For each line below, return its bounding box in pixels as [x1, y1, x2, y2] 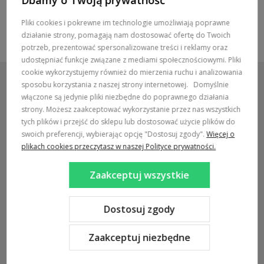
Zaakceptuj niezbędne [88, 230, 190, 244]
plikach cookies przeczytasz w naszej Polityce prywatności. [21, 141, 216, 151]
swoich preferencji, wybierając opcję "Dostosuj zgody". [21, 129, 205, 139]
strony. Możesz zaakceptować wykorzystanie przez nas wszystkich [21, 104, 241, 114]
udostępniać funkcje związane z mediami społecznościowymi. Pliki [21, 55, 242, 65]
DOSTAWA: [12, 194, 55, 205]
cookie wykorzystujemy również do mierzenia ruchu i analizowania [21, 67, 243, 77]
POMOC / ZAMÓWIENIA [12, 107, 100, 118]
